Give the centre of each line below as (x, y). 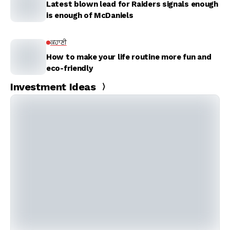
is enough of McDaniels (90, 15)
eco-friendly (70, 68)
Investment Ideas (53, 87)
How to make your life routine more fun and (129, 57)
